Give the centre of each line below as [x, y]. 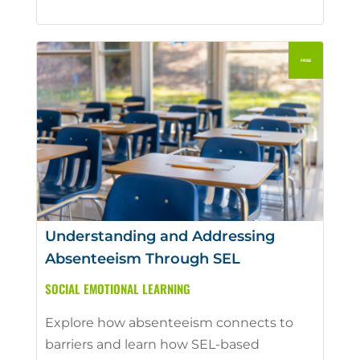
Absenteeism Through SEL [142, 258]
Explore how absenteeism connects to [169, 322]
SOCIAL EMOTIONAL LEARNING [117, 288]
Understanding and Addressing [160, 236]
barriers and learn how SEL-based [152, 344]
